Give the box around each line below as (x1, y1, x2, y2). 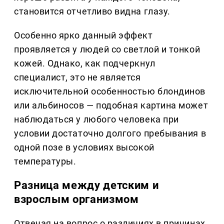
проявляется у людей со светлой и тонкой (14, 44, 200, 55)
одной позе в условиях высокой (14, 142, 154, 153)
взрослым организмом (14, 193, 139, 206)
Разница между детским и (14, 179, 159, 192)
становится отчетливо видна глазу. (14, 6, 170, 17)
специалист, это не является (14, 72, 141, 83)
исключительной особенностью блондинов (14, 86, 205, 97)
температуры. (14, 156, 76, 167)
